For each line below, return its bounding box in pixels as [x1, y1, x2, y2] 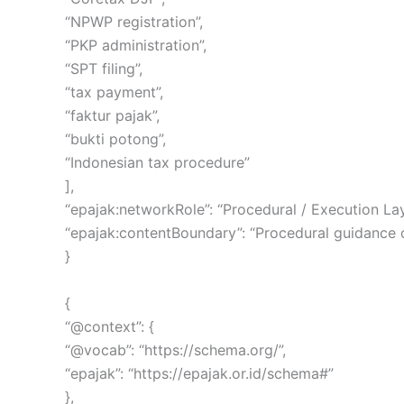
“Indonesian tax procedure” [65, 153, 250, 172]
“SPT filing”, [65, 60, 142, 78]
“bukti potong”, [65, 130, 166, 149]
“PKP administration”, [65, 36, 207, 55]
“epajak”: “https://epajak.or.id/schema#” [65, 363, 334, 382]
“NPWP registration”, [65, 13, 203, 32]
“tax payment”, [65, 83, 163, 102]
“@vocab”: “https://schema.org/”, [65, 340, 286, 359]
